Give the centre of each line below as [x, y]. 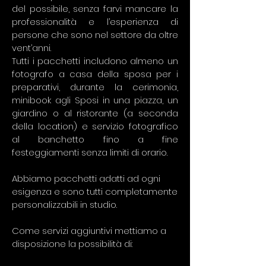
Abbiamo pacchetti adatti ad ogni [86, 178]
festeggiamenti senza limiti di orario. [90, 152]
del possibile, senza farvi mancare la [95, 9]
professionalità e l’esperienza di [95, 22]
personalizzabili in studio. [64, 205]
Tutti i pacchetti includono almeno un [95, 61]
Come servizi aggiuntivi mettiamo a [89, 231]
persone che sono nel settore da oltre [95, 35]
